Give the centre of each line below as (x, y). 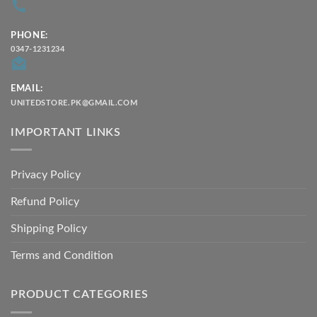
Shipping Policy (49, 229)
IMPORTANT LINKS (66, 132)
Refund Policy (45, 202)
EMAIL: (27, 89)
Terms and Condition (62, 256)
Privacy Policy (46, 175)
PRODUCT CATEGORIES (80, 295)
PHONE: (29, 35)
